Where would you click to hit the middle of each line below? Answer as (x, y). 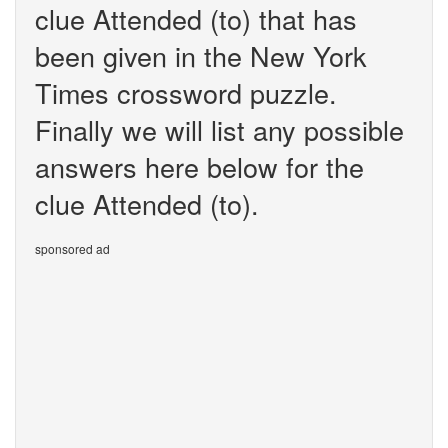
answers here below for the (199, 166)
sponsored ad (72, 248)
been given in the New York (201, 55)
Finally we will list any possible (219, 129)
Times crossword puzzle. (186, 92)
